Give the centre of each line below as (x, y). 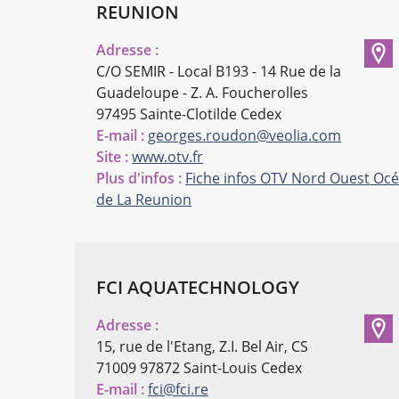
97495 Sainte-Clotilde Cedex (189, 114)
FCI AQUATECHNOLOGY (198, 287)
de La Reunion (144, 199)
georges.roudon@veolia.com (244, 135)
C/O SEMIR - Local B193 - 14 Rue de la (219, 71)
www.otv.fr (167, 156)
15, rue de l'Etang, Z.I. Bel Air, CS (202, 346)
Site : (112, 156)
